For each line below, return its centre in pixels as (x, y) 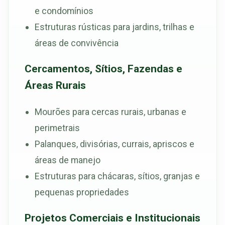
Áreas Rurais (55, 85)
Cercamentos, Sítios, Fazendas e (103, 68)
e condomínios (64, 11)
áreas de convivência (77, 43)
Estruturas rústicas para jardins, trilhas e (115, 27)
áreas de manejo (68, 160)
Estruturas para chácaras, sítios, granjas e (117, 176)
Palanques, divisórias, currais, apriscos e (115, 144)
